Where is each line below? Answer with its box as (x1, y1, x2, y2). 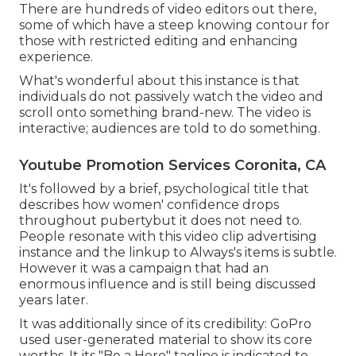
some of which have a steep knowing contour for (19, 17, 330, 33)
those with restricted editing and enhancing (19, 33, 298, 48)
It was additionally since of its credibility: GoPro (19, 315, 311, 331)
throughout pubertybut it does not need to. (19, 212, 302, 228)
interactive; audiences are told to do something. (19, 120, 320, 136)
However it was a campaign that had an (19, 260, 269, 276)
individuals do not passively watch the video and (19, 88, 323, 104)
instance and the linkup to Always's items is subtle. (19, 244, 337, 260)
